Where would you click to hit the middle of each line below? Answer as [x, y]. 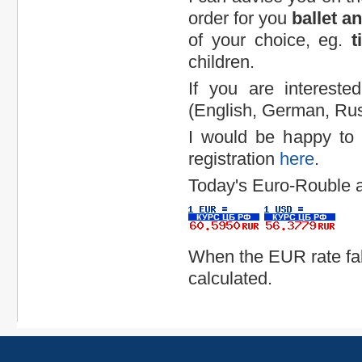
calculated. [230, 278]
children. [221, 61]
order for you [240, 18]
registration [234, 158]
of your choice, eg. [270, 40]
